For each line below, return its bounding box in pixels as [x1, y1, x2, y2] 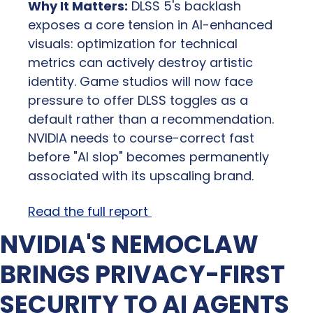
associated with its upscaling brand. [28, 166, 254, 184]
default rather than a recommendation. [28, 110, 274, 128]
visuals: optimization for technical [28, 34, 238, 52]
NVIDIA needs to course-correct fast [28, 129, 254, 147]
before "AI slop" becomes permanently [28, 147, 269, 166]
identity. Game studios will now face [28, 72, 253, 90]
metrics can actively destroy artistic [28, 53, 253, 71]
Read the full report [28, 202, 152, 220]
